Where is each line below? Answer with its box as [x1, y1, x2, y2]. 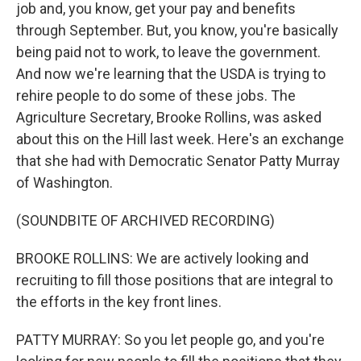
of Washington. [16, 174, 113, 191]
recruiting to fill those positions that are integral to [16, 272, 333, 288]
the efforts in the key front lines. [16, 293, 222, 310]
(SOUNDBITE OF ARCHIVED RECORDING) [16, 212, 275, 229]
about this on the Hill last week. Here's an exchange [16, 131, 344, 147]
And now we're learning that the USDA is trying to [16, 65, 326, 82]
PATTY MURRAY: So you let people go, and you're [16, 331, 325, 348]
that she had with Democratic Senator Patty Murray [16, 152, 340, 169]
